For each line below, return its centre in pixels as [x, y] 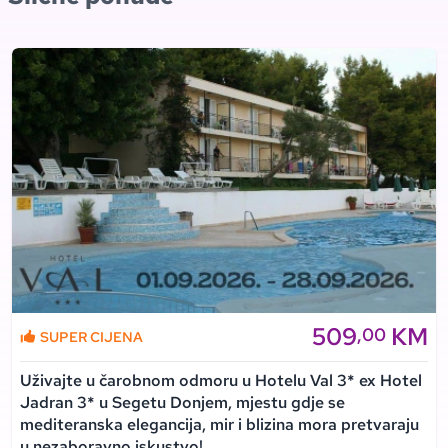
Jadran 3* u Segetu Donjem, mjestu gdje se [182, 402]
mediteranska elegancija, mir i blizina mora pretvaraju [219, 424]
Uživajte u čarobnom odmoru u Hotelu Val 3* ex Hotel [221, 380]
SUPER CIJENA [91, 337]
